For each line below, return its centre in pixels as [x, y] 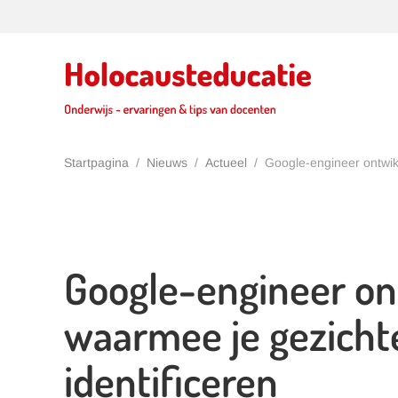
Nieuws [167, 163]
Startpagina [96, 163]
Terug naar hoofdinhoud [111, 46]
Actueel [226, 163]
